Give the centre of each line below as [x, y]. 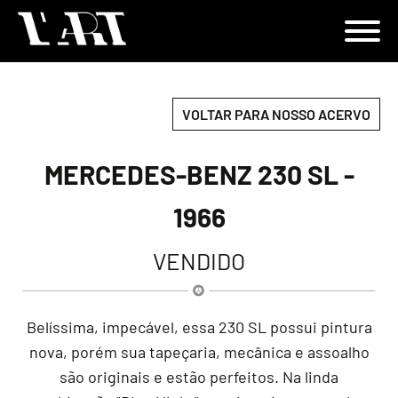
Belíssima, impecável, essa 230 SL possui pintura [199, 327]
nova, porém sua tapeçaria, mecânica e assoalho [199, 352]
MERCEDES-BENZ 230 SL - [199, 175]
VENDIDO [199, 261]
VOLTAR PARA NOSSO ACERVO [276, 115]
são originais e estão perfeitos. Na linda [199, 377]
